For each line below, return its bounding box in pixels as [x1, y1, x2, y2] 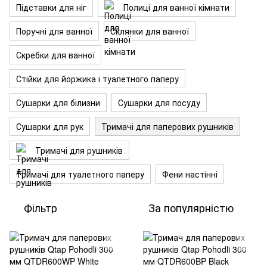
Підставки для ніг [16, 1, 86, 13]
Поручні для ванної [16, 25, 92, 37]
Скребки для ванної [16, 49, 95, 61]
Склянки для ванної [110, 25, 189, 37]
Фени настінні [162, 168, 218, 180]
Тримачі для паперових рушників [101, 120, 234, 132]
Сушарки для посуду [118, 97, 200, 108]
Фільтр [24, 200, 57, 215]
